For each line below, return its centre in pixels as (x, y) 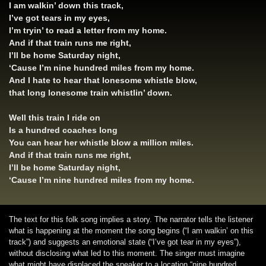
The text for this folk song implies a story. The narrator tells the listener (131, 219)
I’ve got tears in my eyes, (59, 18)
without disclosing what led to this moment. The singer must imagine (127, 253)
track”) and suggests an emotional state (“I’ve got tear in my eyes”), (125, 242)
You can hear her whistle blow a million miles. (101, 142)
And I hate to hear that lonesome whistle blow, (103, 80)
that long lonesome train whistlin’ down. (91, 92)
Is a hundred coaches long (63, 130)
